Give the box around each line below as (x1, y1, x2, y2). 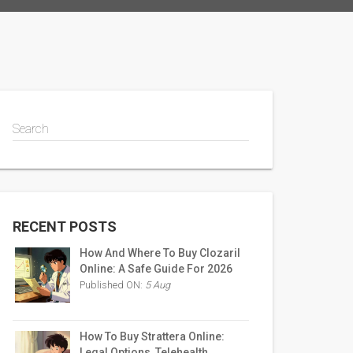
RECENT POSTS (13, 218, 117, 235)
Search (13, 121, 49, 136)
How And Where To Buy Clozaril (80, 247, 240, 259)
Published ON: (80, 279, 145, 291)
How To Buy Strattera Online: (80, 330, 225, 343)
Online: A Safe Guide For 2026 (80, 262, 232, 275)
